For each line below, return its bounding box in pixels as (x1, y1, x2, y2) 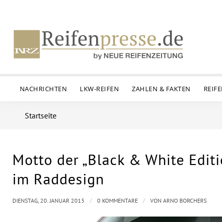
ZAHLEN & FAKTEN (132, 84, 191, 93)
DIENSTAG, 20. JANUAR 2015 (12, 197, 85, 204)
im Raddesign (12, 169, 104, 188)
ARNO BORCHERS (163, 197, 207, 204)
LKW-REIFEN (80, 84, 119, 93)
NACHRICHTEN (19, 84, 67, 93)
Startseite (25, 111, 56, 120)
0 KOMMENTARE (97, 197, 138, 204)
